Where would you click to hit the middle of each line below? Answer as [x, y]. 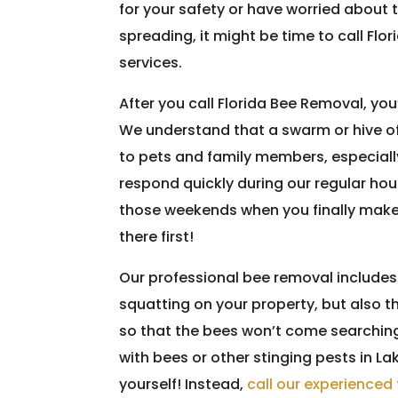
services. [151, 63]
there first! [157, 237]
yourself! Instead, [183, 384]
